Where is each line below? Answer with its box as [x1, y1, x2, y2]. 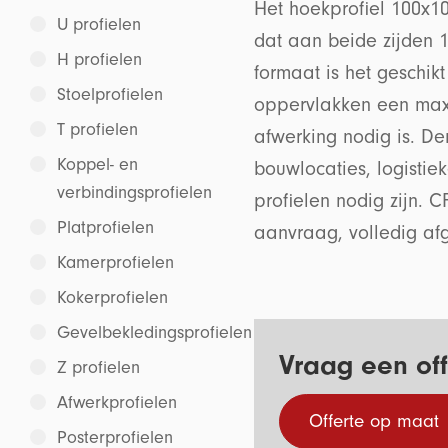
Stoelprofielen [57, 84, 163, 105]
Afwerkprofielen [57, 392, 177, 413]
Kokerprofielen [57, 287, 168, 308]
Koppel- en [57, 154, 138, 175]
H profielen [57, 49, 142, 70]
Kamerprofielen [57, 252, 174, 273]
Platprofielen [57, 217, 154, 238]
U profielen [57, 14, 141, 35]
